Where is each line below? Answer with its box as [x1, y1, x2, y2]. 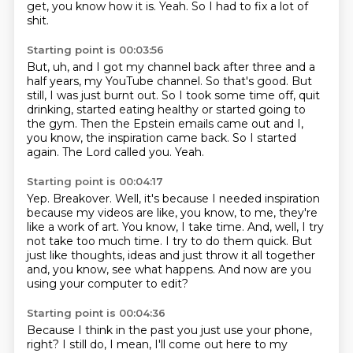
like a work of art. [26, 220, 122, 234]
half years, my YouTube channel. [26, 74, 206, 88]
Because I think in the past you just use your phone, [26, 323, 312, 337]
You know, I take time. [121, 220, 247, 234]
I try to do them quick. [165, 234, 292, 248]
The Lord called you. [61, 145, 175, 159]
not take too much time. [26, 234, 165, 248]
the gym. [26, 117, 80, 131]
